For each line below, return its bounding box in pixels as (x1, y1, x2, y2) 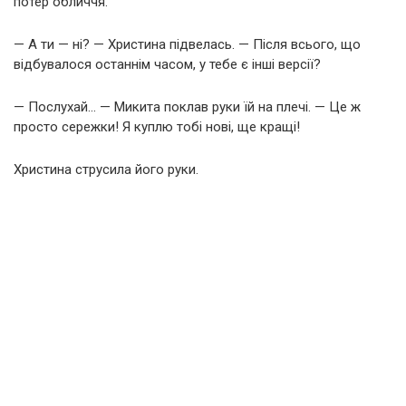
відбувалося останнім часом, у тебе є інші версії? (14, 55, 321, 72)
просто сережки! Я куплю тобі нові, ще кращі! (14, 118, 300, 135)
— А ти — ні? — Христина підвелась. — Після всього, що (14, 35, 361, 53)
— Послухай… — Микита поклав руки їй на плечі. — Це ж (14, 98, 361, 115)
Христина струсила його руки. (14, 160, 198, 178)
